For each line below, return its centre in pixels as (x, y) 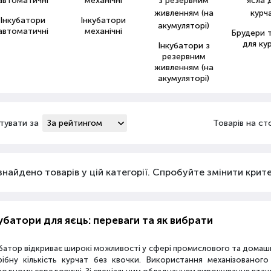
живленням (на (184, 67)
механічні (103, 31)
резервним (184, 57)
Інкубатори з (184, 46)
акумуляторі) (184, 78)
